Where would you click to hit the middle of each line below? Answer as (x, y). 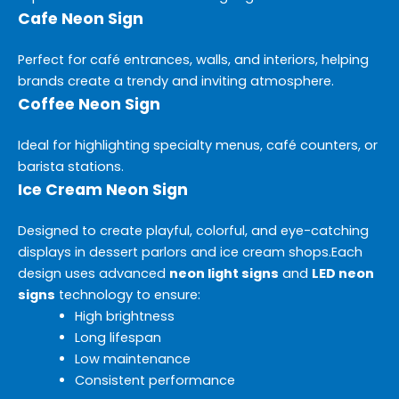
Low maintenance (132, 358)
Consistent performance (155, 380)
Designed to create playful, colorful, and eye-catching (193, 230)
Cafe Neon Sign (81, 18)
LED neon (343, 273)
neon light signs (224, 273)
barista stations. (71, 166)
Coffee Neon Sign (89, 104)
